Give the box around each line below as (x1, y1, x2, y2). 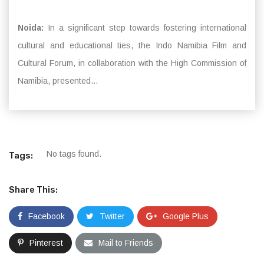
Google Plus (163, 212, 209, 221)
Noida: (18, 23, 48, 32)
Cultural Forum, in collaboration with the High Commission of (18, 58, 246, 68)
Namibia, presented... (18, 76, 98, 85)
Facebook (28, 212, 65, 221)
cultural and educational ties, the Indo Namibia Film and (18, 41, 246, 50)
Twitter (100, 212, 125, 221)
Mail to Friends (98, 238, 153, 247)
